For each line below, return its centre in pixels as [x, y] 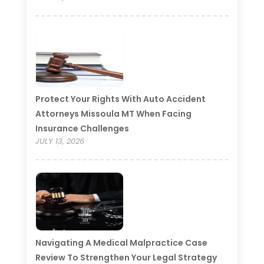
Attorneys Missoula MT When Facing [113, 114]
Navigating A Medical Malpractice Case [121, 243]
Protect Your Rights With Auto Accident [120, 99]
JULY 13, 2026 [60, 141]
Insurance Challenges [82, 129]
